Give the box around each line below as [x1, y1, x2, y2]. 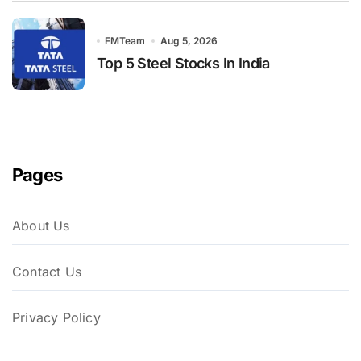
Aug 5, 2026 [160, 35, 218, 48]
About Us [12, 217, 70, 234]
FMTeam [105, 35, 146, 48]
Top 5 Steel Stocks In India [97, 55, 270, 73]
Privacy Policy [12, 309, 101, 326]
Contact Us [12, 263, 81, 280]
